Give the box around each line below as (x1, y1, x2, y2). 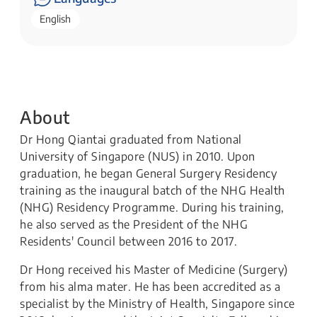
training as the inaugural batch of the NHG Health (20, 183, 285, 198)
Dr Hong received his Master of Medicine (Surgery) (20, 263, 288, 277)
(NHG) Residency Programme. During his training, (20, 200, 284, 215)
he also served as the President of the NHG (20, 217, 248, 232)
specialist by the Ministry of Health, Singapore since (20, 296, 295, 311)
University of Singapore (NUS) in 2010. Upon (20, 149, 255, 164)
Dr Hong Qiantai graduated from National (20, 132, 242, 147)
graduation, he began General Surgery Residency (20, 166, 277, 181)
